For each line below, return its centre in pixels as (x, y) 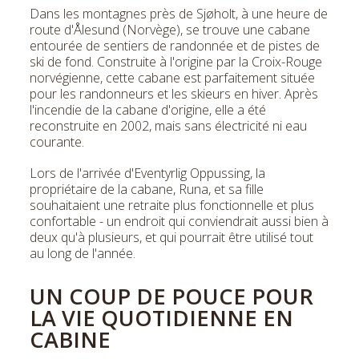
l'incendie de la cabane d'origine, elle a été (148, 109)
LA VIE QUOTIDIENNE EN (161, 317)
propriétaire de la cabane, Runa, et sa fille (147, 189)
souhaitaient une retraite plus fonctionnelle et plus (172, 205)
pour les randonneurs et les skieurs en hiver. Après (174, 93)
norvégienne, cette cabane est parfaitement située (172, 77)
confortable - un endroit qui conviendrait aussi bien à (179, 221)
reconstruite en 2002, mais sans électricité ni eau (168, 125)
